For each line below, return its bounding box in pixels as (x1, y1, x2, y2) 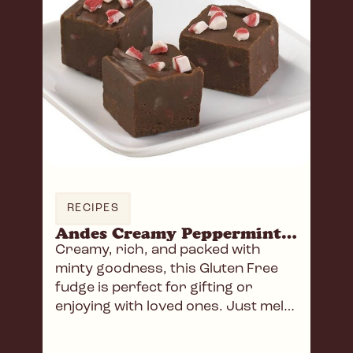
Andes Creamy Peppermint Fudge (281, 224, 297, 243)
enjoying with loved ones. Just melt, (55, 299, 293, 315)
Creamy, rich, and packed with (55, 243, 261, 258)
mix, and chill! (55, 318, 144, 334)
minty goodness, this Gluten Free (55, 262, 278, 277)
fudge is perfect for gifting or (55, 281, 253, 296)
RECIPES (67, 203, 119, 215)
